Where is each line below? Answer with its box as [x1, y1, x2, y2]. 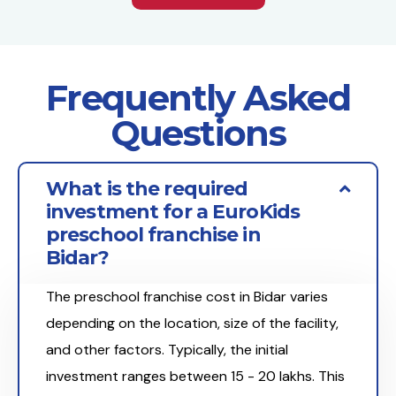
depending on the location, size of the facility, [46, 314, 339, 333]
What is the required [46, 177, 248, 202]
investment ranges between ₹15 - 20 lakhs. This [46, 367, 345, 386]
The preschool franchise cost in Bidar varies [46, 287, 328, 307]
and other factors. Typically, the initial [46, 340, 288, 360]
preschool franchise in [46, 223, 261, 247]
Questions [110, 111, 286, 156]
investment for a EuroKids [46, 200, 300, 225]
